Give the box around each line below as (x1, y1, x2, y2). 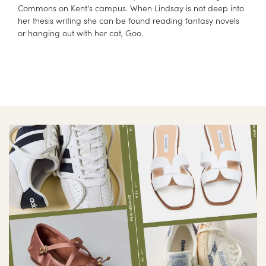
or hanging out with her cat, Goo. (18, 27, 143, 39)
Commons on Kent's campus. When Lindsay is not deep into (18, 2, 244, 14)
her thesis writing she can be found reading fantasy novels (18, 14, 239, 27)
